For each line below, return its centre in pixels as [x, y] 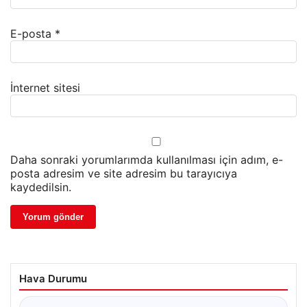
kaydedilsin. [41, 187]
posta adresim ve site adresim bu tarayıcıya [124, 174]
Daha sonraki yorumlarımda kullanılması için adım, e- [147, 160]
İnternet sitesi [45, 88]
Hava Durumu [53, 279]
